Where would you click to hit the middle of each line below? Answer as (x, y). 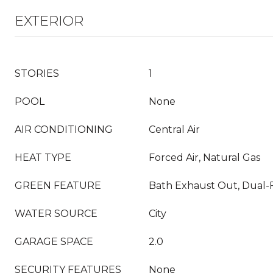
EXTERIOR (49, 21)
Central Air (174, 129)
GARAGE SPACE (54, 242)
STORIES (37, 73)
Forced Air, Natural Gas (204, 158)
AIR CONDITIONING (64, 129)
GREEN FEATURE (58, 186)
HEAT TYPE (43, 158)
